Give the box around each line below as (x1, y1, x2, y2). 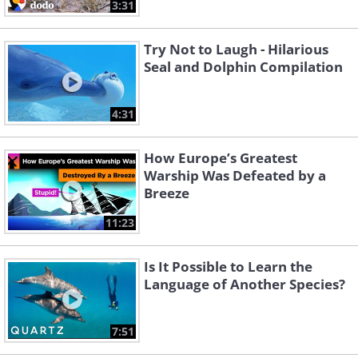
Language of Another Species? (144, 275, 345, 293)
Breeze (144, 184, 189, 202)
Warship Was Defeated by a (144, 166, 326, 185)
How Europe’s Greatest (144, 149, 297, 167)
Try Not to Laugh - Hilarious (144, 40, 328, 58)
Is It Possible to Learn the (144, 257, 312, 276)
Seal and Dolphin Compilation (144, 58, 343, 76)
